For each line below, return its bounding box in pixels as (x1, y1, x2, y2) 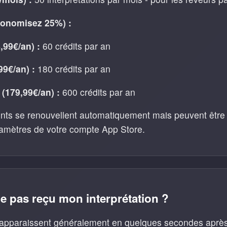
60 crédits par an (40, 39, 110, 52)
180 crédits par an (35, 62, 110, 75)
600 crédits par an (60, 85, 135, 98)
